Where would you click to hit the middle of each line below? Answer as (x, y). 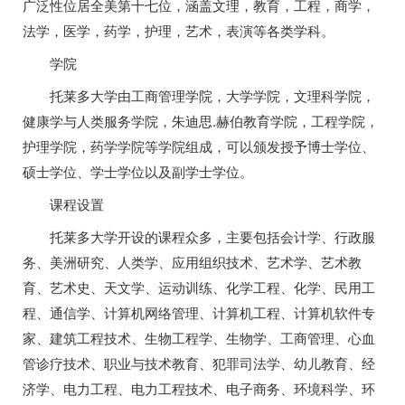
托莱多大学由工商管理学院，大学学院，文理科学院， (212, 95)
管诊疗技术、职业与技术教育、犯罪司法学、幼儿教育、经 (199, 363)
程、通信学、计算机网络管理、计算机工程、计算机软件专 (199, 312)
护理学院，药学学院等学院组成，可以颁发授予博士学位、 (199, 146)
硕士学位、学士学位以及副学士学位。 (138, 171)
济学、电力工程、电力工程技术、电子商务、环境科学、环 (199, 388)
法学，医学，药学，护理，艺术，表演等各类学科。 (179, 30)
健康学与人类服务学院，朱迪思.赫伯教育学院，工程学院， (201, 121)
